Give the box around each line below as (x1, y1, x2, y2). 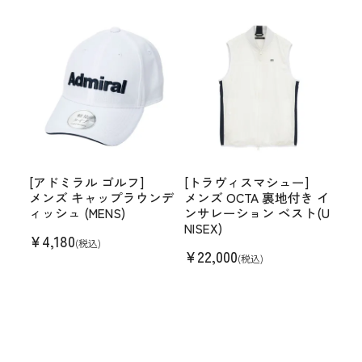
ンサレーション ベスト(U (184, 203, 330, 222)
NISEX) (184, 218, 222, 238)
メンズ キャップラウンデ (28, 187, 175, 207)
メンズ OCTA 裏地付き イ (184, 187, 330, 207)
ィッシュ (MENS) (28, 203, 125, 222)
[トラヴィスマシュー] (184, 172, 309, 192)
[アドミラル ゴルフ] (28, 172, 144, 192)
